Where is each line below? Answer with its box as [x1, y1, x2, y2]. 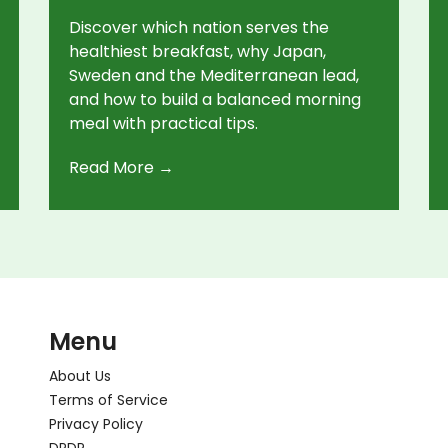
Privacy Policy [49, 413, 143, 434]
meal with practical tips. [69, 111, 258, 135]
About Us [49, 365, 111, 386]
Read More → [69, 155, 174, 179]
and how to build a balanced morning [69, 87, 361, 111]
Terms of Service [49, 389, 168, 410]
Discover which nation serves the [69, 15, 329, 39]
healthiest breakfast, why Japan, [69, 39, 326, 63]
